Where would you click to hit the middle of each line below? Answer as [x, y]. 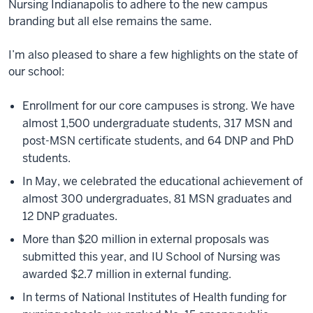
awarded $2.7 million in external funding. [127, 274]
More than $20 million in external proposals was [146, 239]
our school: [36, 72]
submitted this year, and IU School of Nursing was [151, 257]
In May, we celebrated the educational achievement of [163, 181]
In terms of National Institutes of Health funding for [154, 297]
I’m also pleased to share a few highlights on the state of [153, 55]
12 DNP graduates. [70, 216]
